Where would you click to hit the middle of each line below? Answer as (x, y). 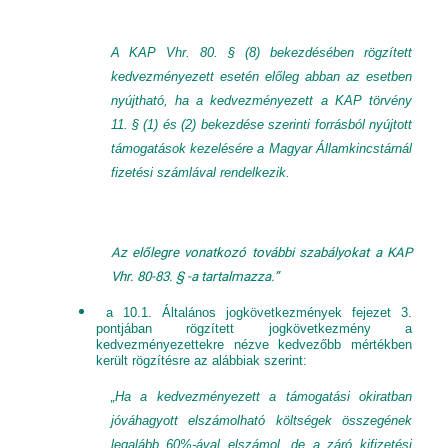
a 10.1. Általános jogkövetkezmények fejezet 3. (254, 312)
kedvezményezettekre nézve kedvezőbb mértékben (254, 344)
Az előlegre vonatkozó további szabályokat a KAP (261, 252)
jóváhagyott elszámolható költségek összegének (261, 420)
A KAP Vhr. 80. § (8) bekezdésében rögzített (261, 52)
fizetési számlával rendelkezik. (202, 172)
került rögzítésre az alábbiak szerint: (201, 360)
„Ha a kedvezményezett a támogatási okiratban (261, 396)
